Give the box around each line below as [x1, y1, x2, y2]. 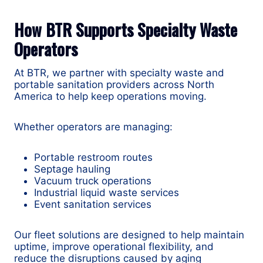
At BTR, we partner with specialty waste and [14, 67, 224, 79]
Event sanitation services [34, 198, 151, 211]
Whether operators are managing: [14, 121, 173, 133]
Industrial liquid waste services [34, 187, 179, 199]
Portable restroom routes [34, 151, 153, 164]
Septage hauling [34, 163, 110, 176]
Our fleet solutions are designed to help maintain [14, 229, 244, 241]
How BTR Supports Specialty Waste [14, 18, 237, 42]
